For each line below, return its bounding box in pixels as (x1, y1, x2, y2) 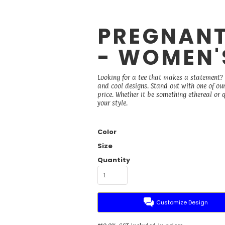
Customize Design (156, 198, 208, 206)
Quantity (97, 155, 130, 165)
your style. (97, 99, 128, 107)
